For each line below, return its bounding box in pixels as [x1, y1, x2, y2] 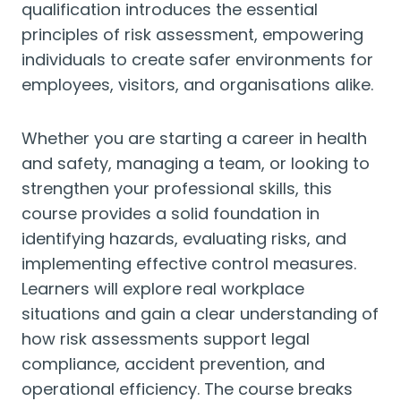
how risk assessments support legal [21, 328, 310, 350]
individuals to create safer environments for [21, 48, 373, 71]
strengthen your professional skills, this [21, 177, 332, 200]
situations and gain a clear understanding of [21, 303, 379, 325]
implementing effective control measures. [21, 252, 356, 275]
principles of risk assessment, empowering [21, 23, 363, 46]
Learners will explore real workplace [21, 277, 304, 300]
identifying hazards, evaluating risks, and [21, 227, 346, 250]
